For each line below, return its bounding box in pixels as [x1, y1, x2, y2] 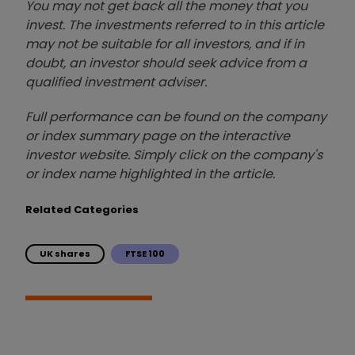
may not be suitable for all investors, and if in [25, 34, 304, 53]
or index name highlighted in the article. [25, 164, 275, 183]
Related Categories [25, 201, 139, 217]
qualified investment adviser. [25, 72, 207, 91]
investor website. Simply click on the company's [25, 145, 323, 164]
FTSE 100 [125, 246, 165, 260]
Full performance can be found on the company [25, 107, 326, 126]
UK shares [40, 246, 90, 260]
